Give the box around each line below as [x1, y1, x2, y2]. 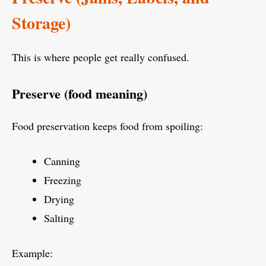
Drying [44, 191, 74, 206]
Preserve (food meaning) [12, 83, 147, 103]
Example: [12, 245, 53, 260]
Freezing [44, 172, 81, 187]
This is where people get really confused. [12, 49, 189, 64]
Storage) [12, 10, 71, 35]
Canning [44, 153, 80, 168]
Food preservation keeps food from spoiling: [12, 118, 203, 133]
